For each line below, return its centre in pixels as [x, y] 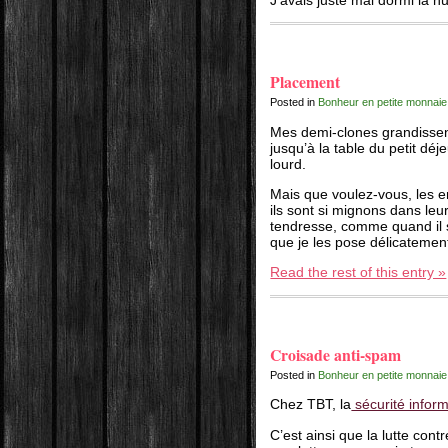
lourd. [288, 163]
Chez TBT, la [311, 404]
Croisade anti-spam [336, 354]
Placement [305, 82]
